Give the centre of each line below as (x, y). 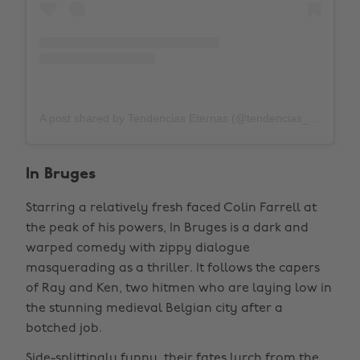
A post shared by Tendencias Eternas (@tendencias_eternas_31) (314, 118)
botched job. (64, 329)
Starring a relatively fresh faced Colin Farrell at (171, 208)
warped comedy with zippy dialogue (138, 248)
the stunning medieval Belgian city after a (154, 309)
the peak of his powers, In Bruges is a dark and (167, 228)
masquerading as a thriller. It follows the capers (173, 268)
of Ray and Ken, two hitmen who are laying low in (179, 288)
